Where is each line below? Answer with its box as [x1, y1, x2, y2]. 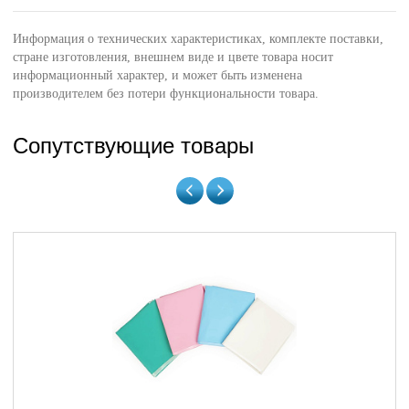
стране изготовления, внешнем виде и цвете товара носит [13, 50, 334, 64]
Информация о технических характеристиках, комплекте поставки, [13, 32, 384, 46]
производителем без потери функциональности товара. [13, 87, 320, 100]
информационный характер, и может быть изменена [13, 68, 303, 82]
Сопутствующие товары [13, 133, 255, 158]
